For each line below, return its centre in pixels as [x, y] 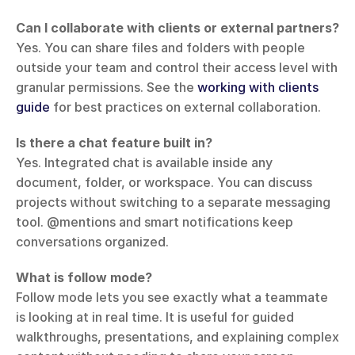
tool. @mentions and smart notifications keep [155, 222]
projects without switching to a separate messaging [173, 202]
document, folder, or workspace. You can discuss [164, 183]
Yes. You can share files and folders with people [160, 48]
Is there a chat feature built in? [114, 143]
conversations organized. [92, 242]
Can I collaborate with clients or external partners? [177, 28]
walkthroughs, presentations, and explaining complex [177, 337]
